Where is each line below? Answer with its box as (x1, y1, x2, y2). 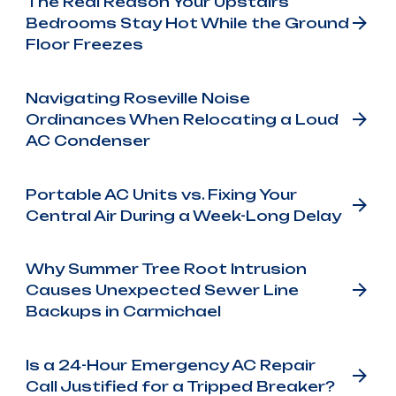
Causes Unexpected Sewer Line (25, 281, 299, 300)
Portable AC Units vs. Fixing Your (25, 185, 297, 203)
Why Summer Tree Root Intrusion (25, 260, 307, 278)
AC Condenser (25, 131, 150, 149)
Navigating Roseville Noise (25, 88, 250, 107)
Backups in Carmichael (25, 302, 221, 321)
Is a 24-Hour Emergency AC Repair (25, 355, 316, 374)
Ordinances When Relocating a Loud (25, 110, 339, 128)
